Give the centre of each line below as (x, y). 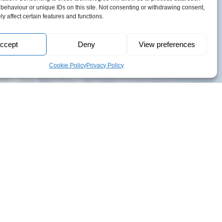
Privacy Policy (105, 65)
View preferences (167, 44)
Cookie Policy (68, 65)
